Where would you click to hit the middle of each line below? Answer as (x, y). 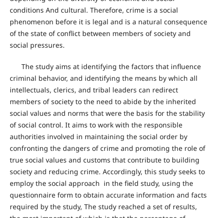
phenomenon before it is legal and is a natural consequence (108, 22)
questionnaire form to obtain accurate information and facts (108, 195)
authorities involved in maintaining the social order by (98, 137)
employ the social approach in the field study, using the (101, 183)
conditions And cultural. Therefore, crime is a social (94, 10)
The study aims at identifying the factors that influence (105, 67)
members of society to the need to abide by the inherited (103, 102)
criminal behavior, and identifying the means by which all (103, 78)
